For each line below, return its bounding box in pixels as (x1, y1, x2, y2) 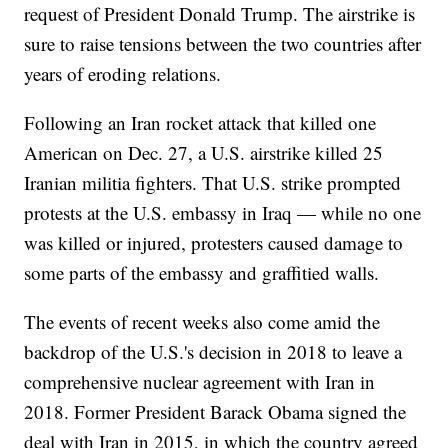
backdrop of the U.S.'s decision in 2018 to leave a (24, 339, 403, 365)
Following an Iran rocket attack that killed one (24, 110, 377, 136)
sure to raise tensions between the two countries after (24, 31, 422, 57)
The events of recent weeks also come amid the (24, 309, 381, 335)
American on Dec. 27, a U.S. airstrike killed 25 (24, 140, 384, 166)
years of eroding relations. (24, 61, 222, 87)
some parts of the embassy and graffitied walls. (24, 260, 380, 286)
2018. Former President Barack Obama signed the (24, 399, 407, 425)
